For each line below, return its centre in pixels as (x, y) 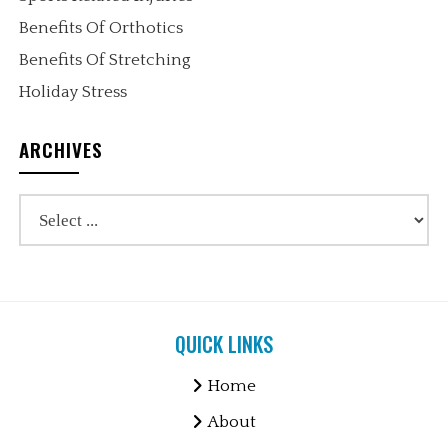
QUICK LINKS (224, 344)
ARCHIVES (61, 149)
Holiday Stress (73, 92)
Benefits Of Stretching (105, 60)
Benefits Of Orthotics (101, 28)
